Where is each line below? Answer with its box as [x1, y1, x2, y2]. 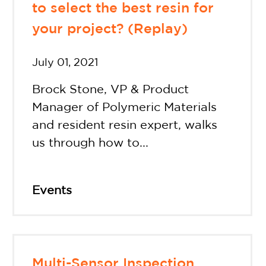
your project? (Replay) [32, 23, 188, 36]
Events [32, 185, 72, 196]
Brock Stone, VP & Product [32, 84, 189, 95]
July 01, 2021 [32, 58, 99, 68]
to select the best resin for [32, 2, 214, 15]
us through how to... [32, 137, 149, 148]
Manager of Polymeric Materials [32, 102, 217, 113]
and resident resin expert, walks [32, 119, 218, 131]
